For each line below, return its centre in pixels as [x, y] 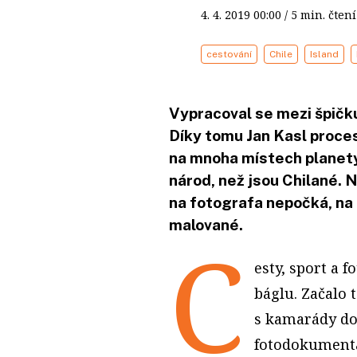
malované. [206, 224]
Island [324, 54]
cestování [229, 54]
